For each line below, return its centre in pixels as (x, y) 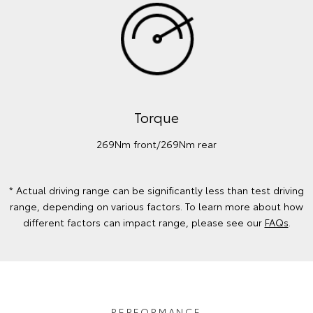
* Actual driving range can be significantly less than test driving (156, 190)
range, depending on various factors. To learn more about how (156, 206)
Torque (156, 117)
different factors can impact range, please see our (144, 223)
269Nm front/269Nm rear (156, 144)
